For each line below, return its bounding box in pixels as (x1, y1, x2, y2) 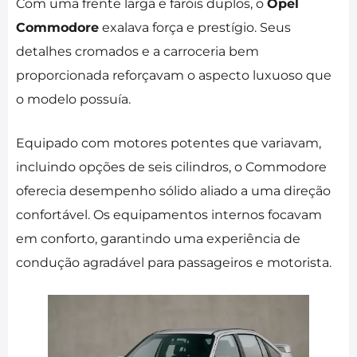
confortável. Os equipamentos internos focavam (16, 206, 322, 222)
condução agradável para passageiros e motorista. (16, 254, 331, 270)
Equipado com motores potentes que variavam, (16, 135, 321, 151)
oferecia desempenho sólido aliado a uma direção (16, 182, 331, 198)
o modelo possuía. (16, 91, 131, 107)
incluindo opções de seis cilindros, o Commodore (16, 159, 327, 175)
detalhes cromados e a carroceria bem (16, 43, 259, 59)
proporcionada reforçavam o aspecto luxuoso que (16, 67, 331, 83)
